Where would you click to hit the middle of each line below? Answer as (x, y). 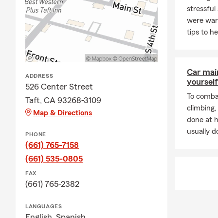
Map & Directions (63, 113)
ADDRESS (39, 76)
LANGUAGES (44, 206)
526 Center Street (59, 86)
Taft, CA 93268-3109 (63, 100)
